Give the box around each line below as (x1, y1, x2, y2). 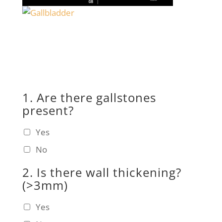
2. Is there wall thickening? (22, 164, 181, 180)
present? (22, 102, 74, 118)
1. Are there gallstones (22, 89, 156, 106)
